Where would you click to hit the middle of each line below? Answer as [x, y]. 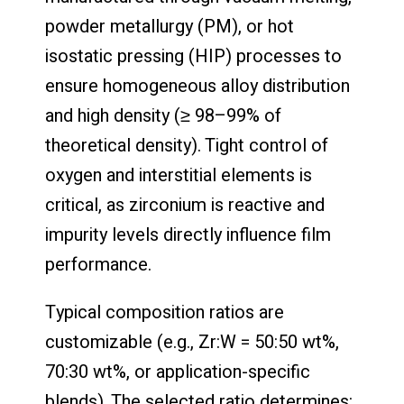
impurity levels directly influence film [188, 234]
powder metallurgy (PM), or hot [170, 26]
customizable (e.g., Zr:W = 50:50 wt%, [192, 342]
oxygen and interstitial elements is [179, 175]
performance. [98, 264]
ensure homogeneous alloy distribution [197, 86]
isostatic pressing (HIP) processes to [193, 56]
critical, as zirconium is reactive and [185, 205]
